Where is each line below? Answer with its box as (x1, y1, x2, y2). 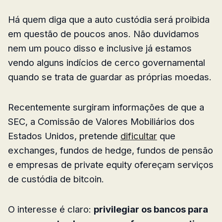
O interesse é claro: (8, 203, 94, 215)
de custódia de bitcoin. (8, 173, 104, 184)
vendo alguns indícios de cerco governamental (8, 56, 205, 68)
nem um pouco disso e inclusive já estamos (8, 42, 192, 54)
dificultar (120, 130, 157, 141)
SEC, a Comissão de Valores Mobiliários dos (8, 115, 195, 127)
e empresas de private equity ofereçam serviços (8, 159, 214, 170)
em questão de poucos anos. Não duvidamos (8, 28, 199, 39)
